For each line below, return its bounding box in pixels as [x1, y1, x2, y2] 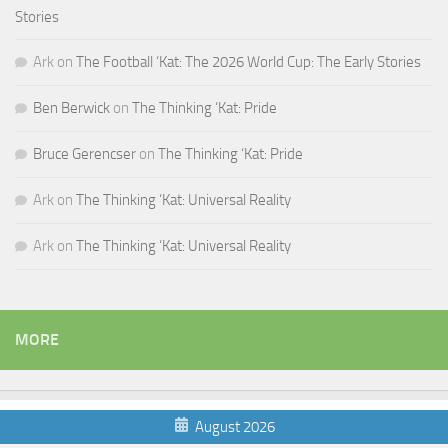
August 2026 [194, 417, 275, 436]
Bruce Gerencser [33, 144, 136, 163]
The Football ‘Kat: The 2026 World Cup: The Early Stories [76, 52, 421, 71]
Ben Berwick [33, 98, 110, 117]
